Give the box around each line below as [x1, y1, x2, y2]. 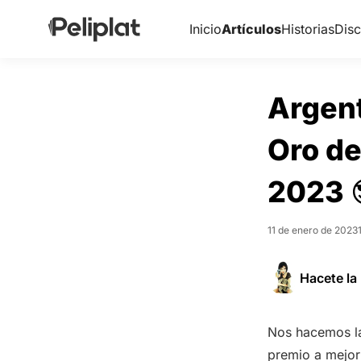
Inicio [189, 21, 222, 37]
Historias [280, 21, 334, 37]
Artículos [221, 21, 281, 37]
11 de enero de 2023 [268, 224, 358, 236]
